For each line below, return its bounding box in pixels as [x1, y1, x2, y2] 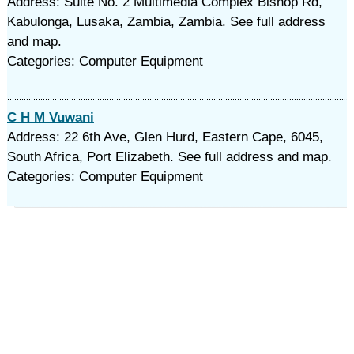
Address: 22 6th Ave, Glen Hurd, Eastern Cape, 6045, [6, 130, 323, 145]
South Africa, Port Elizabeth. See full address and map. [6, 149, 332, 164]
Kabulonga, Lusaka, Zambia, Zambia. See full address [6, 14, 326, 29]
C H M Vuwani [6, 110, 94, 125]
